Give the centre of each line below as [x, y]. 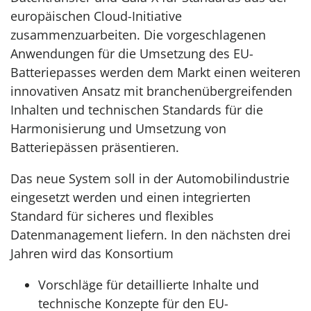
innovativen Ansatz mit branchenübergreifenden [151, 91]
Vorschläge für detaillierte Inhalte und [149, 285]
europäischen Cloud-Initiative [96, 16]
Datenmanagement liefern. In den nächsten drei [151, 235]
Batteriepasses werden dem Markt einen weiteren [155, 72]
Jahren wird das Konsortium [92, 253]
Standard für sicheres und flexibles [112, 216]
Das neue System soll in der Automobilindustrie [150, 178]
